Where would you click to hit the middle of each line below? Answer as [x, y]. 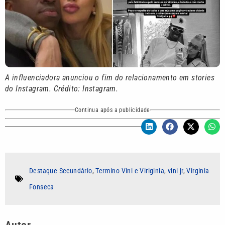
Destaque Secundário [61, 171]
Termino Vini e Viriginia [130, 171]
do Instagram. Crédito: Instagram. [62, 89]
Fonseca [42, 187]
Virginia [198, 171]
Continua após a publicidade [113, 110]
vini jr [175, 171]
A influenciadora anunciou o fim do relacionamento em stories [110, 78]
